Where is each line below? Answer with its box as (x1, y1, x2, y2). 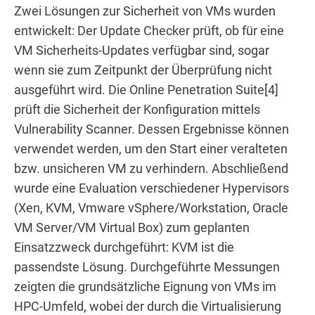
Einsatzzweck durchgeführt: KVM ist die (14, 240, 234, 255)
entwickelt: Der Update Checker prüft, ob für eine (14, 24, 284, 39)
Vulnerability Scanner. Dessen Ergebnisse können (14, 122, 289, 137)
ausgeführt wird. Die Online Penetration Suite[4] (14, 83, 278, 98)
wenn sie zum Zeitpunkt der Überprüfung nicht (14, 63, 272, 78)
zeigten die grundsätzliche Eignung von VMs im (14, 280, 276, 295)
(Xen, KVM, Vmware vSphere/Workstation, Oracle (14, 201, 288, 216)
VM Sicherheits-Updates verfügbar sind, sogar (14, 44, 269, 58)
